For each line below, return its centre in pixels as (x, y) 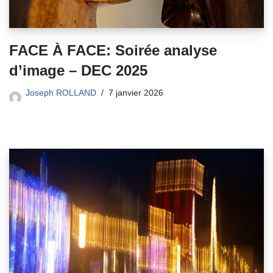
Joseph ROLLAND (61, 93)
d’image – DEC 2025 (78, 71)
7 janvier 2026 (136, 93)
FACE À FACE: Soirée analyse (113, 51)
